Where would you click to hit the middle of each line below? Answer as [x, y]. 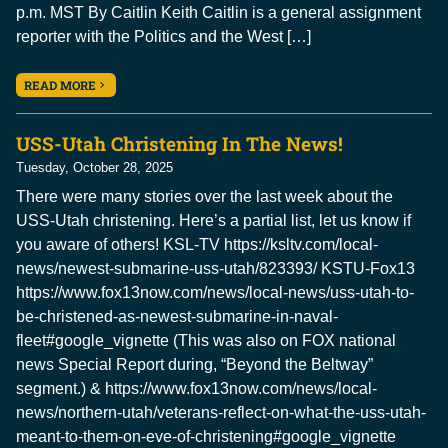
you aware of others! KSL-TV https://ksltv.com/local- [197, 245]
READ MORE [60, 85]
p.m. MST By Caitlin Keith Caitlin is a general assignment [218, 13]
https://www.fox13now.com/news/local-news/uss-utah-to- [215, 293]
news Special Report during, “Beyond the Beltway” [194, 365]
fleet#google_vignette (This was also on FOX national [206, 341]
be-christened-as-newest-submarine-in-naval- [177, 317]
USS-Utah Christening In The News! [179, 144]
